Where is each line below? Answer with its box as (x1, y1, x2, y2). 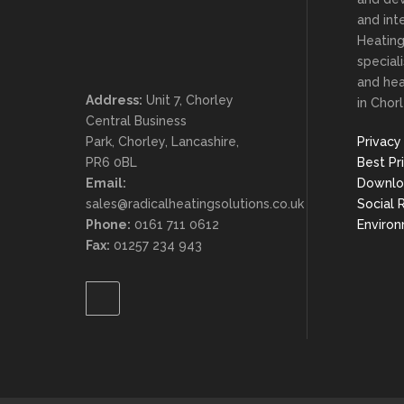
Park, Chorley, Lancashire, (86, 134, 239, 149)
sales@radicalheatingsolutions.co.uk (86, 197, 304, 211)
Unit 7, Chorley (142, 93, 234, 107)
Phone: (86, 217, 131, 232)
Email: (86, 176, 126, 190)
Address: (86, 93, 142, 107)
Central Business (86, 114, 187, 128)
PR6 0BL (86, 155, 137, 170)
